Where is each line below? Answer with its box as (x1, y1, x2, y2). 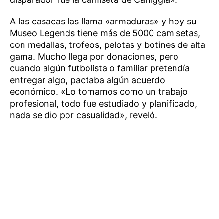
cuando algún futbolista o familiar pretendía (10, 63, 190, 73)
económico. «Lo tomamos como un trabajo (10, 86, 188, 97)
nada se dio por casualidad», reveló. (10, 109, 157, 120)
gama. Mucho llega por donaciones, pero (10, 51, 178, 62)
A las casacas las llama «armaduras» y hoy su (10, 16, 196, 26)
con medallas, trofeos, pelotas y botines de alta (10, 39, 205, 50)
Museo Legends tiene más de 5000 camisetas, (10, 27, 200, 38)
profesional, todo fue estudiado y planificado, (10, 98, 197, 109)
